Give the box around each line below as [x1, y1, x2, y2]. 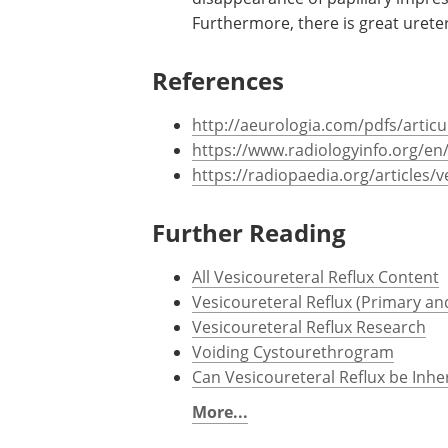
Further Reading [152, 216, 346, 249]
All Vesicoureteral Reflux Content [192, 266, 439, 287]
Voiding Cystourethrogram [192, 341, 394, 362]
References [152, 64, 284, 97]
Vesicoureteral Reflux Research [192, 316, 426, 337]
